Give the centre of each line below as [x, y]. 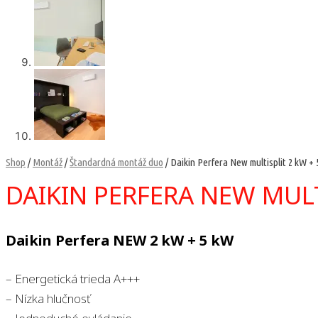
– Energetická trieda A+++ [73, 279]
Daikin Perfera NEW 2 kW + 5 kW [120, 240]
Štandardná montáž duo [116, 162]
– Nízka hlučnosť [48, 299]
